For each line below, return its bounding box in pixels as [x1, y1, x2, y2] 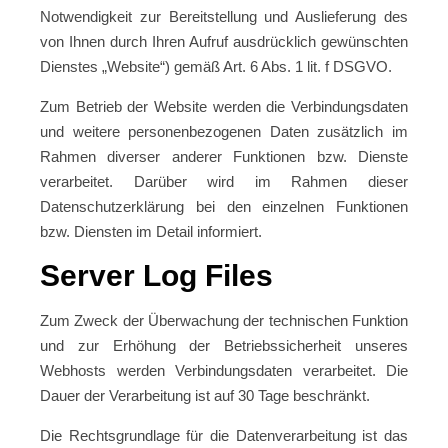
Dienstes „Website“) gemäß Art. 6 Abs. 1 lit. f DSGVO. [40, 58, 392, 75]
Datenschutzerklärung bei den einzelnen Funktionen [40, 198, 408, 215]
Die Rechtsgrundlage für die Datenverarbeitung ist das [40, 427, 408, 444]
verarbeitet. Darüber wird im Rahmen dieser [40, 173, 408, 190]
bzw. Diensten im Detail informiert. [40, 223, 262, 240]
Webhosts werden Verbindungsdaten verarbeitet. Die [40, 362, 408, 379]
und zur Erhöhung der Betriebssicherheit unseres [40, 337, 408, 354]
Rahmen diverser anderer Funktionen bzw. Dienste [40, 148, 408, 165]
